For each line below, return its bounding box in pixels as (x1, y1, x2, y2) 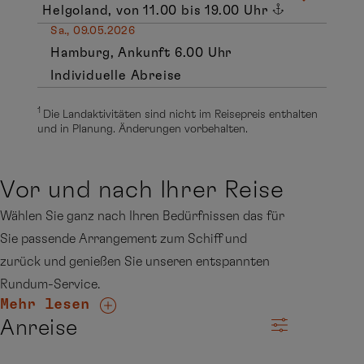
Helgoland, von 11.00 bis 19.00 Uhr (42, 3, 272, 17)
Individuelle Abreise (50, 68, 183, 82)
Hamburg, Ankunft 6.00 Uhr (50, 45, 232, 59)
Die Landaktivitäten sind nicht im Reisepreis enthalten (43, 108, 318, 120)
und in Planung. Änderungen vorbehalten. (37, 123, 249, 135)
